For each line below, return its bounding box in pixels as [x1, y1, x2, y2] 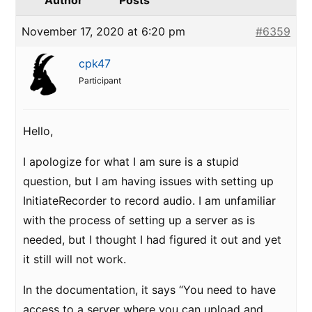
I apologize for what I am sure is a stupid [23, 155, 239, 169]
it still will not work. [23, 252, 126, 266]
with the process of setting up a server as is [23, 213, 255, 227]
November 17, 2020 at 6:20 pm [22, 24, 185, 38]
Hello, [23, 124, 53, 138]
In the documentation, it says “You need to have [23, 283, 276, 297]
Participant [79, 75, 121, 86]
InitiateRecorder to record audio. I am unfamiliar [23, 194, 276, 208]
